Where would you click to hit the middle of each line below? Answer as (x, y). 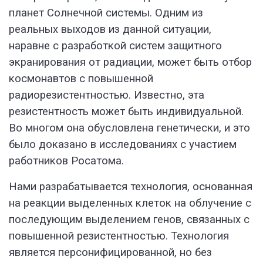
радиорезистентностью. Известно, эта (107, 95)
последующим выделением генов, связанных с (129, 220)
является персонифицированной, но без (110, 253)
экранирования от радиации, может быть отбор (130, 63)
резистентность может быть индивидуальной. (126, 112)
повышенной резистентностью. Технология (119, 236)
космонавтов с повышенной (81, 79)
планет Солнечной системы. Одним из (106, 13)
